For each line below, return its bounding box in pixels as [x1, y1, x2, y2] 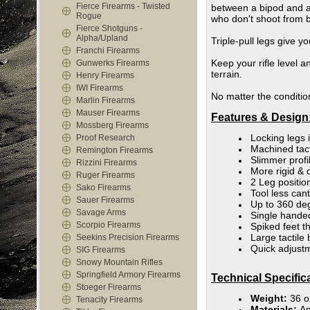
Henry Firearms [76, 71, 134, 80]
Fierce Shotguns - [76, 24, 143, 33]
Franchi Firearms [76, 46, 140, 55]
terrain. [211, 69, 242, 80]
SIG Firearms [76, 245, 125, 255]
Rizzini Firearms [76, 158, 137, 167]
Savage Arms [76, 208, 126, 217]
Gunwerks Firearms [76, 58, 149, 68]
